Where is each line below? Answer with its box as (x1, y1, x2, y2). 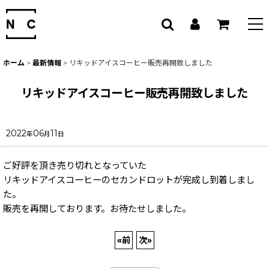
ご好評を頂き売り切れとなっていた (3, 160, 147, 171)
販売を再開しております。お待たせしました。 (3, 203, 191, 214)
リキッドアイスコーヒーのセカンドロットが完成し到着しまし (3, 174, 255, 186)
